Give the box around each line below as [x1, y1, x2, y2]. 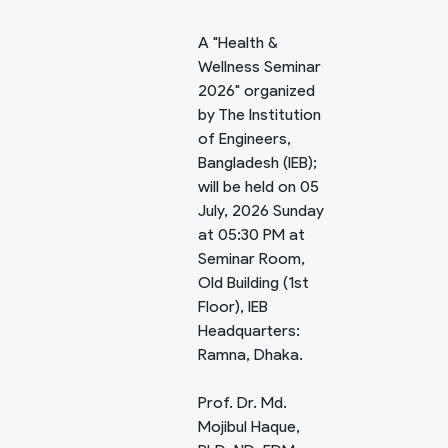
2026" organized [198, 81, 315, 100]
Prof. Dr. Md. [198, 393, 287, 412]
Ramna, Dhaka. [198, 345, 303, 364]
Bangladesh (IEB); [198, 153, 317, 172]
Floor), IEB [198, 297, 268, 316]
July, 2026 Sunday [198, 201, 324, 220]
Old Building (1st [198, 273, 309, 292]
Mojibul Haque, [198, 417, 300, 436]
